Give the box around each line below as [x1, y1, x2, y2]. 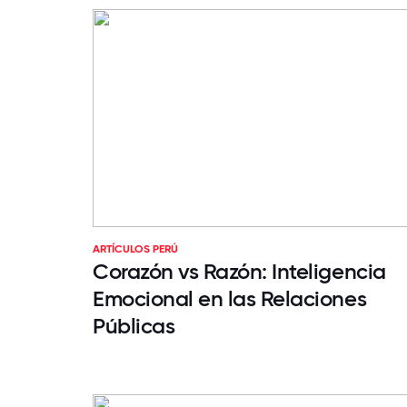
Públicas [93, 313, 175, 340]
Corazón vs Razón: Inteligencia [93, 258, 386, 285]
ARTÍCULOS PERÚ [93, 243, 178, 256]
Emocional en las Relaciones [93, 285, 367, 313]
